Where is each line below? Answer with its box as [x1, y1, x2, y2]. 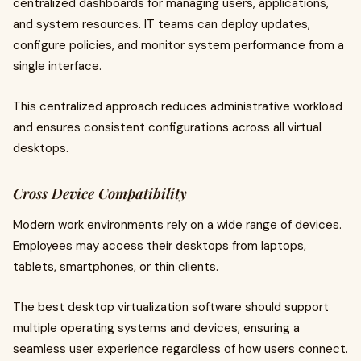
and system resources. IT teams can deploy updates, [13, 16, 310, 32]
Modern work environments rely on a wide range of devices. [13, 217, 342, 233]
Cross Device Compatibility [13, 184, 187, 203]
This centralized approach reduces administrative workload [13, 98, 342, 114]
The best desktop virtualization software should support [13, 299, 329, 315]
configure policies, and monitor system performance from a [13, 37, 344, 53]
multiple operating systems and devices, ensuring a [13, 320, 300, 336]
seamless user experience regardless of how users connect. [13, 341, 348, 357]
